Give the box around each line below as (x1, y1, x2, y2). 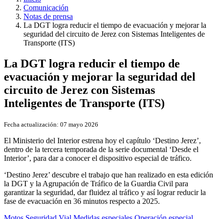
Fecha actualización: (4, 120, 59, 128)
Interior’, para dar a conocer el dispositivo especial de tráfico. (4, 153, 192, 162)
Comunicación (23, 3, 68, 12)
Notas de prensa (23, 12, 73, 21)
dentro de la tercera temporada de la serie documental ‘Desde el (4, 145, 198, 153)
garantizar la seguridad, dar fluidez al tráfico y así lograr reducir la (4, 188, 206, 197)
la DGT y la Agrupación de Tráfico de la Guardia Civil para (4, 179, 188, 188)
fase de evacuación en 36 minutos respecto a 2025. (4, 197, 160, 205)
